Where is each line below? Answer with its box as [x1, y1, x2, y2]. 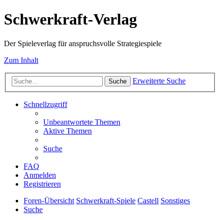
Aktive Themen [43, 127, 92, 136]
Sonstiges [161, 196, 190, 205]
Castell [137, 196, 159, 205]
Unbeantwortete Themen [43, 118, 120, 127]
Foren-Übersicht [24, 196, 74, 205]
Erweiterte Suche [133, 77, 186, 85]
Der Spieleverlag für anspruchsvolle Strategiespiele [4, 39, 162, 48]
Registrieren [24, 180, 61, 189]
